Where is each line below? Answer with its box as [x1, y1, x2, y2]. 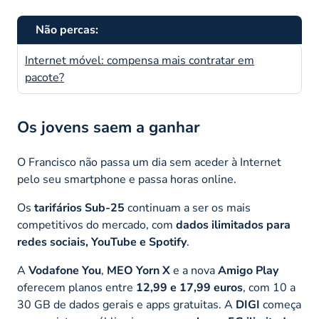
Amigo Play [218, 262, 278, 278]
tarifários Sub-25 [34, 199, 125, 216]
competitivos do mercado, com [17, 216, 176, 233]
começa [260, 296, 301, 313]
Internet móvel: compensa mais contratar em [25, 52, 254, 68]
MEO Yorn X [107, 262, 170, 278]
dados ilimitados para [176, 216, 291, 233]
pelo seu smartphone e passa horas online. [17, 171, 236, 187]
